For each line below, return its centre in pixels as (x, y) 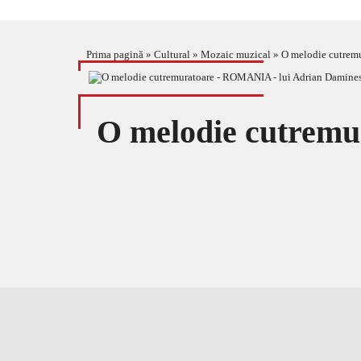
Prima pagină (115, 54)
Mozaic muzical (236, 54)
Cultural (172, 54)
